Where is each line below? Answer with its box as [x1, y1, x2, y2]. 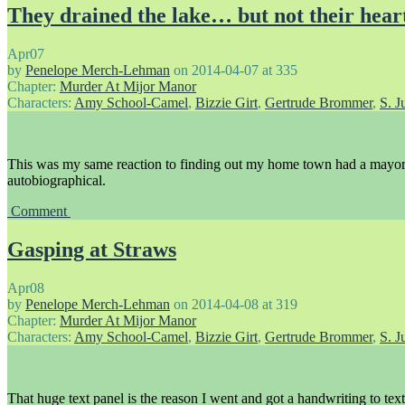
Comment [11, 203, 71, 220]
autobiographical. [7, 173, 106, 189]
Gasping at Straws [7, 238, 176, 262]
